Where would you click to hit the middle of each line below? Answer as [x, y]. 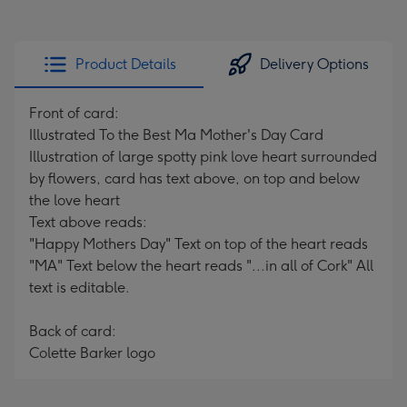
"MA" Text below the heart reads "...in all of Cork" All [201, 266]
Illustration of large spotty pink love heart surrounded [203, 157]
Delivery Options [314, 64]
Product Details [125, 64]
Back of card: [73, 331]
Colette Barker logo [92, 353]
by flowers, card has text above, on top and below [194, 179]
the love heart [74, 200]
